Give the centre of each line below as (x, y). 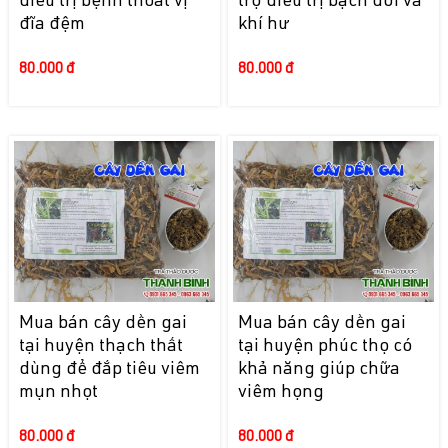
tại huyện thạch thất (100, 346)
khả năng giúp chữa (319, 369)
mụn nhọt (58, 392)
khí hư (264, 25)
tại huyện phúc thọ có (325, 346)
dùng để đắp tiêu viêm (109, 369)
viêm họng (281, 392)
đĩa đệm (51, 25)
